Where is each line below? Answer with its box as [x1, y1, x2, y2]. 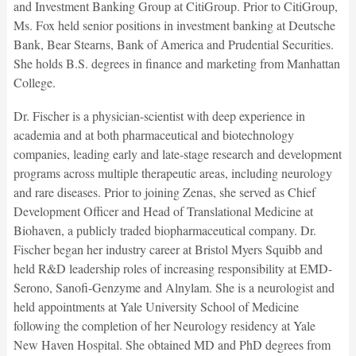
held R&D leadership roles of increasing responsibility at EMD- [13, 259, 332, 277]
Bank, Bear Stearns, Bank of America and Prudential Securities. [13, 35, 334, 52]
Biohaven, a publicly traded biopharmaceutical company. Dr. [13, 221, 316, 238]
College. [13, 73, 56, 91]
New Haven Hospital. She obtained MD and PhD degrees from [13, 335, 331, 353]
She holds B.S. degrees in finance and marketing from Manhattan [13, 54, 340, 72]
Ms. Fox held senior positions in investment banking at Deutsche [13, 16, 335, 33]
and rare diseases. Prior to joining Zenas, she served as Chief [13, 183, 315, 200]
